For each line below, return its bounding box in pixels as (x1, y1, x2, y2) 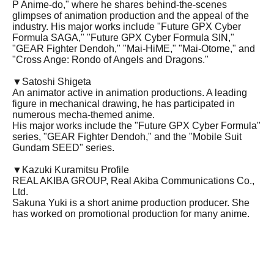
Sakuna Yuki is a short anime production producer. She (12, 198, 250, 209)
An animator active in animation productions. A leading (12, 87, 247, 98)
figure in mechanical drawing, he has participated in (12, 98, 235, 109)
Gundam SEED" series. (12, 143, 114, 154)
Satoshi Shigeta (22, 76, 91, 87)
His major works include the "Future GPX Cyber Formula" (12, 120, 261, 131)
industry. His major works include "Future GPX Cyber (12, 21, 241, 32)
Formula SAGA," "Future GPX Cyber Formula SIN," (12, 32, 234, 43)
